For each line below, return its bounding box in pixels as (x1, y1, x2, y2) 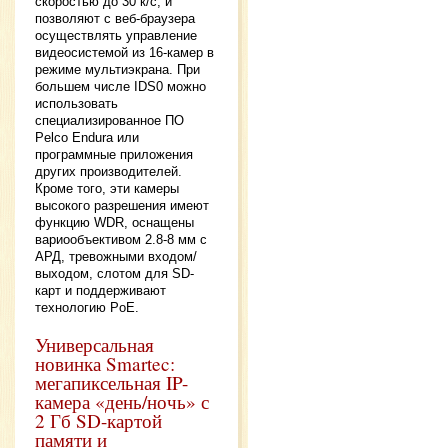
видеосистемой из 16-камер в (35, 45, 214, 61)
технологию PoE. (35, 300, 139, 316)
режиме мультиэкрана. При (35, 62, 200, 78)
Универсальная (35, 332, 154, 358)
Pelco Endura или (35, 130, 139, 146)
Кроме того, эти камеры (35, 181, 179, 197)
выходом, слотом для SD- (35, 266, 194, 282)
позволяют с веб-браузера (35, 11, 195, 27)
